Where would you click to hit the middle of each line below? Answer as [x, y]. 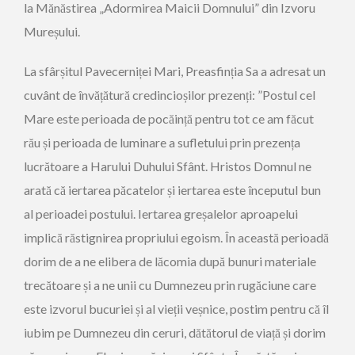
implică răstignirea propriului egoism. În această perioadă [176, 237]
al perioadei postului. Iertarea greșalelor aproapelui [161, 214]
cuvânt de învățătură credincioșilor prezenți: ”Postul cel [170, 95]
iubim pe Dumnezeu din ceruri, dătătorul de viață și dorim [175, 332]
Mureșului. [52, 31]
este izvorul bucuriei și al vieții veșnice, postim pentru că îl [176, 309]
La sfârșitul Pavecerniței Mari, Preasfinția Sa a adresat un [175, 71]
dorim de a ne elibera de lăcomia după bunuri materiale [170, 261]
